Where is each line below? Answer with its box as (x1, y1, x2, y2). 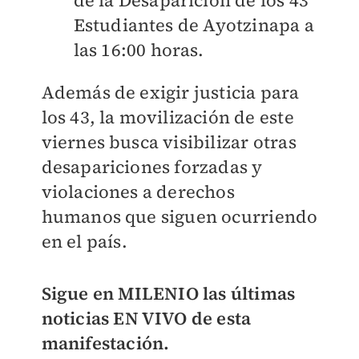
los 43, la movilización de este (41, 105, 294, 129)
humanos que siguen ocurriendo (41, 204, 318, 228)
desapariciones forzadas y (41, 155, 263, 179)
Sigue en (41, 281, 115, 305)
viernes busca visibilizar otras (41, 130, 296, 154)
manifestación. (41, 331, 174, 355)
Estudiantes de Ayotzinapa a (73, 13, 314, 37)
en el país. (41, 229, 127, 253)
